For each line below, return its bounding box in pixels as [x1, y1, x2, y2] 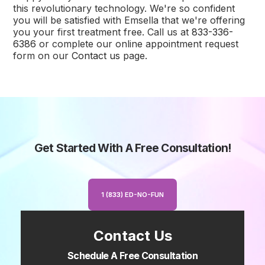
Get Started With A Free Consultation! [34, 141, 231, 156]
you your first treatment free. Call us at [13, 26, 192, 38]
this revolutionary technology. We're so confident [13, 2, 235, 15]
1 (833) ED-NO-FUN [101, 190, 164, 199]
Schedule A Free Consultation [67, 250, 198, 262]
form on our [13, 50, 72, 62]
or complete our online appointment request [36, 38, 239, 50]
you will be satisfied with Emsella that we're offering [13, 14, 245, 27]
